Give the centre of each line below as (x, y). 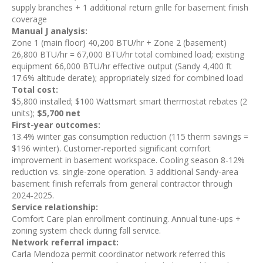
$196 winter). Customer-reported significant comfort (111, 148)
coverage (29, 19)
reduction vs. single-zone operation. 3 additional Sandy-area (125, 172)
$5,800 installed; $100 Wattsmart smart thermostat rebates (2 (129, 101)
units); (24, 113)
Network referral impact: (65, 242)
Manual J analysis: (50, 31)
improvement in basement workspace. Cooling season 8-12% (128, 160)
